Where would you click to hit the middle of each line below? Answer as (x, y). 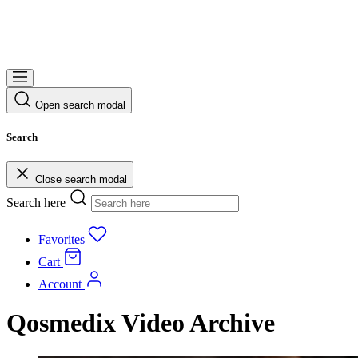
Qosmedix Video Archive (141, 323)
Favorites (62, 239)
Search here (36, 202)
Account (60, 284)
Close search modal (81, 179)
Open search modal (80, 105)
